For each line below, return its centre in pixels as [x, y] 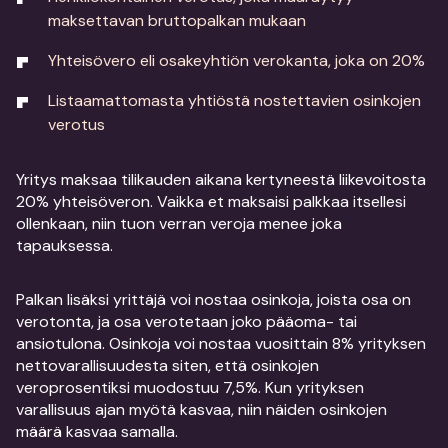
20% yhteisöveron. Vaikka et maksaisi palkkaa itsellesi [211, 201]
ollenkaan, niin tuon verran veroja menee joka [179, 223]
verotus [76, 124]
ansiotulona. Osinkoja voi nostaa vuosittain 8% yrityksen [221, 343]
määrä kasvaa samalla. [97, 431]
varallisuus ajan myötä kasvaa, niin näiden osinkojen [201, 409]
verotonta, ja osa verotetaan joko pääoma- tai [186, 321]
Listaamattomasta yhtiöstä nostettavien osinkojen [234, 100]
